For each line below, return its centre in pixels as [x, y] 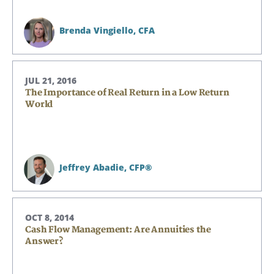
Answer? [45, 241]
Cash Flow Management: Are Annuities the [118, 230]
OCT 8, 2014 [50, 217]
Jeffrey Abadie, [94, 167]
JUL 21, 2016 [51, 80]
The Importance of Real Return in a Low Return [127, 93]
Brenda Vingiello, [99, 30]
